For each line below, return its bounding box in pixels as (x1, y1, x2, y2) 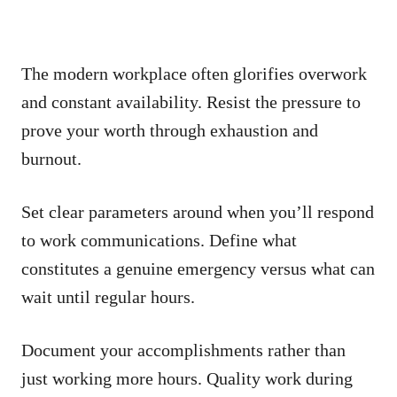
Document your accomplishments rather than (21, 339, 346, 360)
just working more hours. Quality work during (21, 368, 353, 388)
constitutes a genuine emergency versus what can (21, 258, 375, 278)
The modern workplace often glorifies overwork (21, 63, 367, 83)
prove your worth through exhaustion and (21, 120, 318, 140)
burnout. (21, 148, 82, 168)
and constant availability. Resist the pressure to (21, 91, 361, 112)
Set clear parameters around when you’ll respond (21, 201, 374, 222)
